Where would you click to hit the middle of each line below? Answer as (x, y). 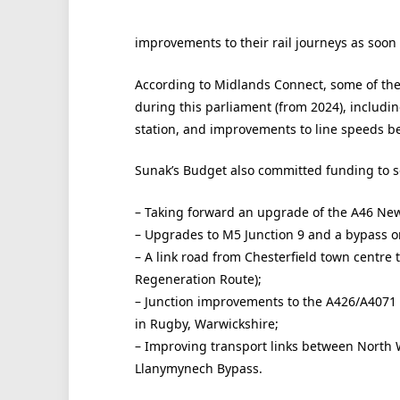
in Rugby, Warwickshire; (206, 323)
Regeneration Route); (198, 279)
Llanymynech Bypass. (198, 368)
